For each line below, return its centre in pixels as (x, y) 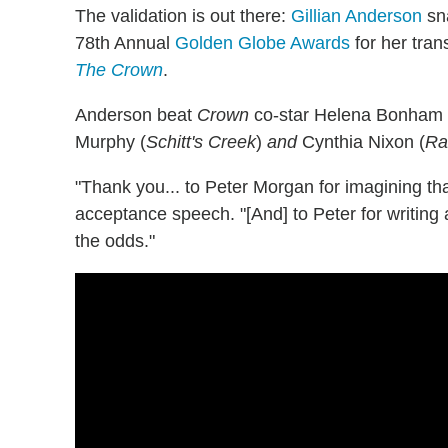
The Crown (119, 70)
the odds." (115, 241)
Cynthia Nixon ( (363, 142)
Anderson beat (136, 115)
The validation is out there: (183, 16)
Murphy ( (110, 142)
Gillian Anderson (356, 16)
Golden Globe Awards (262, 43)
